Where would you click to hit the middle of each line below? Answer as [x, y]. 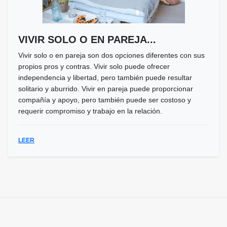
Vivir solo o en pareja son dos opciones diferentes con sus [111, 55]
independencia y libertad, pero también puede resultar [105, 77]
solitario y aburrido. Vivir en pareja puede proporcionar [106, 88]
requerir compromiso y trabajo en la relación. [90, 111]
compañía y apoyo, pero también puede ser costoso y [105, 100]
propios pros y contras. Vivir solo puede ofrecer [94, 66]
